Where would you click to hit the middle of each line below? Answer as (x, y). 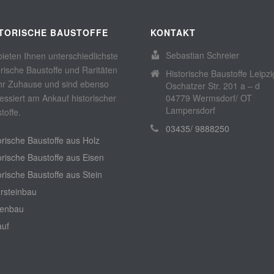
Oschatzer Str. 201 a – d (213, 86)
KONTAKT (173, 32)
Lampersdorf (191, 110)
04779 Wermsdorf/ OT (209, 98)
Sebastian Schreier (202, 55)
